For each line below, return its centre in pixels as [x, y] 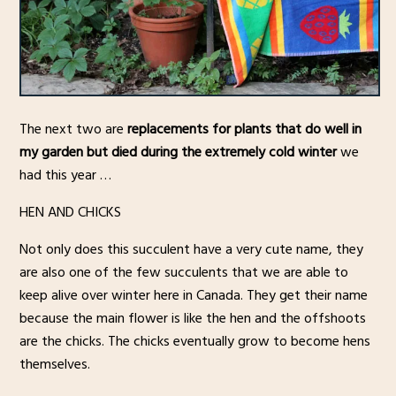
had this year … [65, 175]
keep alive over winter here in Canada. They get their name [193, 296]
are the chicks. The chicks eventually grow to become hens [194, 342]
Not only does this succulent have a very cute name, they [191, 250]
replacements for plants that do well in [244, 129]
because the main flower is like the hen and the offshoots [192, 319]
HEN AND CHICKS [70, 213]
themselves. [54, 365]
